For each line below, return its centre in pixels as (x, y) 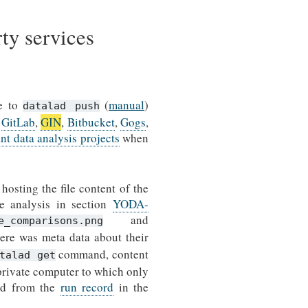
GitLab (19, 122)
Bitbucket (91, 122)
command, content (102, 254)
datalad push (61, 106)
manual (127, 104)
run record (87, 287)
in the (131, 287)
